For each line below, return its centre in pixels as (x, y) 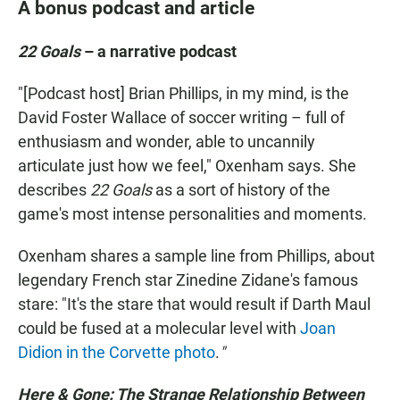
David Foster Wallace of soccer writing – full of (181, 117)
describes (54, 189)
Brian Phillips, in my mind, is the (239, 93)
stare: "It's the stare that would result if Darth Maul (194, 304)
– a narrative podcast (158, 51)
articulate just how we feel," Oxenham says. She (187, 165)
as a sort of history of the (241, 189)
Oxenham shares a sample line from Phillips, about (196, 255)
